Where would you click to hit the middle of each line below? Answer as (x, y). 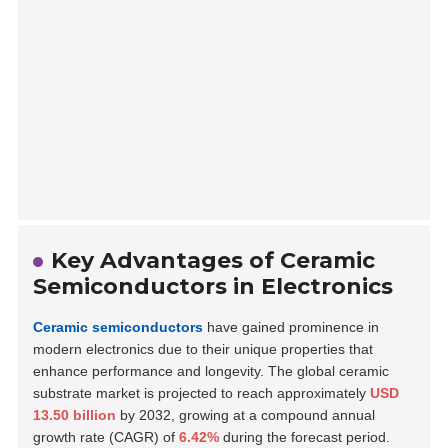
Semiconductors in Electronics (213, 286)
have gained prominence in (291, 326)
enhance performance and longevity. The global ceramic (211, 370)
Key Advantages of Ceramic (213, 260)
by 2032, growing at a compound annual (246, 414)
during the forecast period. (305, 436)
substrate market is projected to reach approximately (202, 392)
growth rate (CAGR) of (106, 436)
